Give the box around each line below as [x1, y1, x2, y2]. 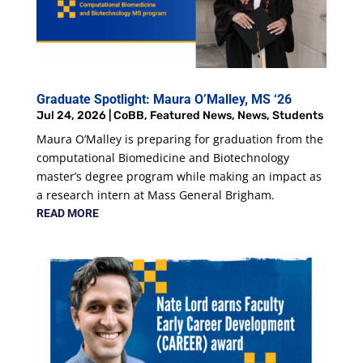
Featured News [149, 108, 232, 122]
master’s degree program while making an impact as [36, 168, 322, 184]
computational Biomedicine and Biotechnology [36, 149, 289, 165]
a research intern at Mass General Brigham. [36, 186, 278, 203]
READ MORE [36, 206, 99, 220]
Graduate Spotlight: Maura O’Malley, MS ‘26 [36, 91, 292, 107]
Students [271, 108, 323, 122]
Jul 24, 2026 [36, 108, 106, 122]
